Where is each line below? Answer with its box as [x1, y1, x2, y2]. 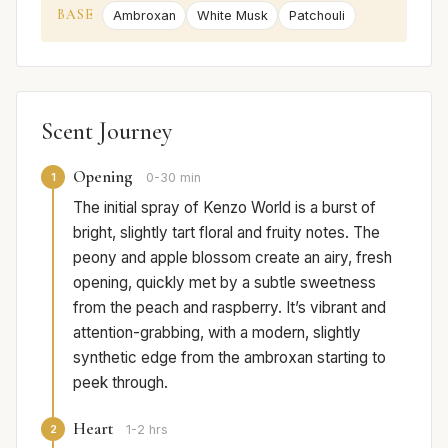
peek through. [73, 373, 168, 393]
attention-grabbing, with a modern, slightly [73, 323, 361, 343]
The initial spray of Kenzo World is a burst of [73, 198, 376, 218]
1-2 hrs [126, 422, 168, 438]
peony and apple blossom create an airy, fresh [73, 248, 392, 268]
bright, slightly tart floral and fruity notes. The [73, 223, 380, 243]
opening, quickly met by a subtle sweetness [73, 273, 376, 293]
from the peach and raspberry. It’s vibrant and [73, 298, 386, 318]
